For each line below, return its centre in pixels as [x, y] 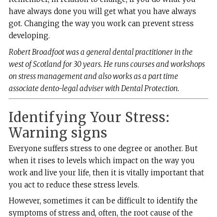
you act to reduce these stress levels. [74, 185]
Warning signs [58, 132]
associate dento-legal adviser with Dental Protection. [94, 88]
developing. [29, 36]
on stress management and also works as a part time [93, 76]
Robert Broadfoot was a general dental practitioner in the [101, 52]
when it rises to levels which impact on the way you [101, 160]
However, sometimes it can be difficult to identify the [103, 201]
